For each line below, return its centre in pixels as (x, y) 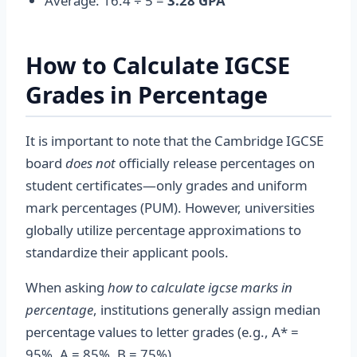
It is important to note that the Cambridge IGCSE (175, 141)
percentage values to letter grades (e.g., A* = (162, 332)
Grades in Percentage (147, 94)
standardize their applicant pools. (127, 252)
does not (90, 163)
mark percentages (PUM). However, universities (170, 208)
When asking (67, 287)
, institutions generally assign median (207, 310)
